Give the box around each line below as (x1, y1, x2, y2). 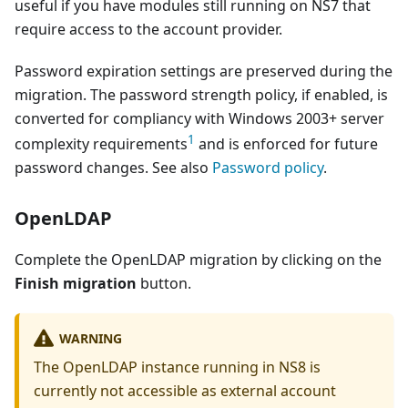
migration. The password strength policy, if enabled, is (15, 84, 388, 105)
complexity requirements (15, 133, 188, 154)
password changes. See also (15, 157, 212, 178)
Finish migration (15, 272, 137, 293)
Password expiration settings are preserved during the (15, 60, 393, 81)
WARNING (58, 329, 122, 347)
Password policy (212, 157, 323, 178)
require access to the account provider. (15, 18, 282, 39)
